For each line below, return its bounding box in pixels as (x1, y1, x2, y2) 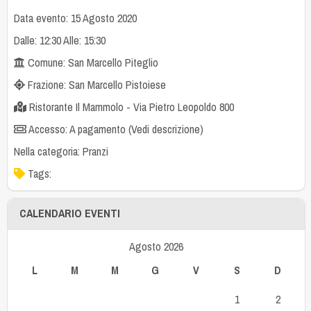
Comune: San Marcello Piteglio (24, 54, 158, 70)
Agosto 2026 (129, 239, 183, 255)
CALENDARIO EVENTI (19, 205, 121, 221)
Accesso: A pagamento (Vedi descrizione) (26, 121, 203, 137)
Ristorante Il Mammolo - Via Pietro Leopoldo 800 (26, 99, 234, 115)
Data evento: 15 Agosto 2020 (13, 10, 137, 26)
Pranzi (82, 143, 108, 159)
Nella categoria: (13, 143, 83, 159)
